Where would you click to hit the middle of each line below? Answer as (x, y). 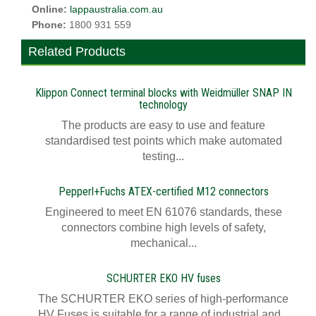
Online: (51, 10)
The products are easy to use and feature (163, 125)
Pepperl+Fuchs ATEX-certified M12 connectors (163, 192)
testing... (163, 156)
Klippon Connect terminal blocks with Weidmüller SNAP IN (163, 93)
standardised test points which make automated (163, 141)
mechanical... (163, 243)
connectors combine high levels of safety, (163, 227)
